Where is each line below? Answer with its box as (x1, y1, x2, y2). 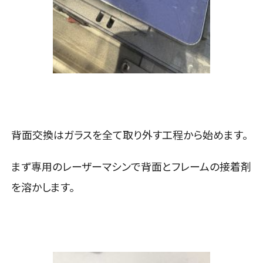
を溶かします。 (11, 179, 75, 195)
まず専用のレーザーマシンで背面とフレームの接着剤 (11, 159, 252, 174)
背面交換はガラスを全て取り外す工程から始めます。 (11, 127, 248, 143)
